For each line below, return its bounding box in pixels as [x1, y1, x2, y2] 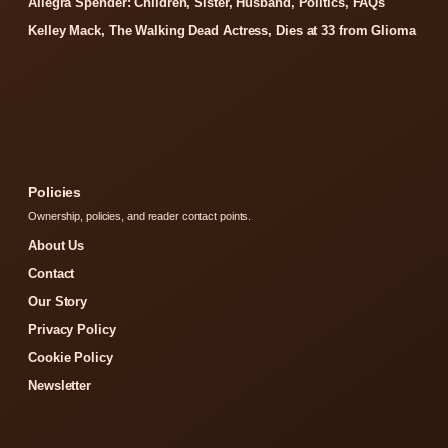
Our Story [28, 294, 88, 310]
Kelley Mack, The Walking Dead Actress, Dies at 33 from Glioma [28, 23, 416, 39]
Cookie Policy [28, 350, 113, 366]
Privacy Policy [28, 322, 116, 338]
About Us [28, 238, 85, 254]
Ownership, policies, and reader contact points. [28, 210, 252, 223]
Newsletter [28, 378, 91, 394]
